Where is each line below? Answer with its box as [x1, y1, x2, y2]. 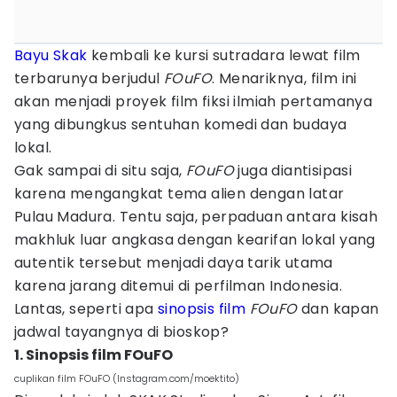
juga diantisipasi [234, 160, 353, 181]
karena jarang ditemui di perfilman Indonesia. [14, 276, 342, 296]
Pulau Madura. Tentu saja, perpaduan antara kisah [14, 206, 378, 227]
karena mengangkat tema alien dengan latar [14, 183, 345, 204]
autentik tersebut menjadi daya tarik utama [14, 253, 333, 273]
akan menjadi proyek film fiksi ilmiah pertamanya [14, 91, 373, 112]
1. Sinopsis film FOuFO [14, 345, 173, 365]
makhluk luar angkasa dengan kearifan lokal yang [14, 230, 376, 250]
